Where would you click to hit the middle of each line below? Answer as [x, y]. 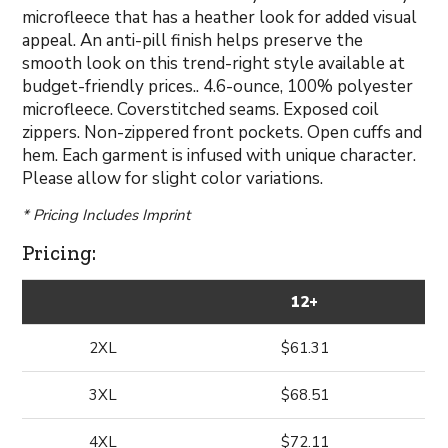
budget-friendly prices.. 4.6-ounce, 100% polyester [218, 86]
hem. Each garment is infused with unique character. [219, 155]
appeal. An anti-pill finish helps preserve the [193, 40]
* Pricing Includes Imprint [106, 215]
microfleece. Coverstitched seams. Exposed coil [201, 109]
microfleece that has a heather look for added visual [220, 17]
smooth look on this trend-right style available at [214, 63]
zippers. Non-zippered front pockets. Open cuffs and [222, 132]
